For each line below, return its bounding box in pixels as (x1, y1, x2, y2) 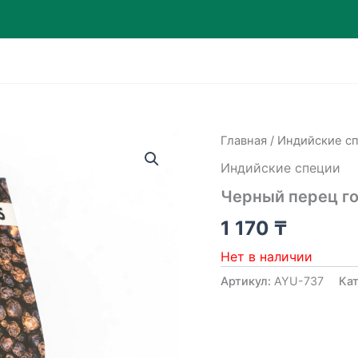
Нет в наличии (220, 248, 312, 265)
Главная (220, 133, 267, 148)
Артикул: (220, 273, 274, 288)
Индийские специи (220, 159, 340, 176)
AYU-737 (273, 273, 324, 288)
